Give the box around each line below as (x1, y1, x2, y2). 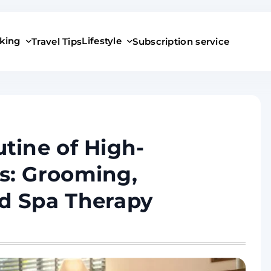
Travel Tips (31, 36, 82, 48)
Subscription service (132, 36, 230, 48)
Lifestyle (82, 35, 122, 47)
